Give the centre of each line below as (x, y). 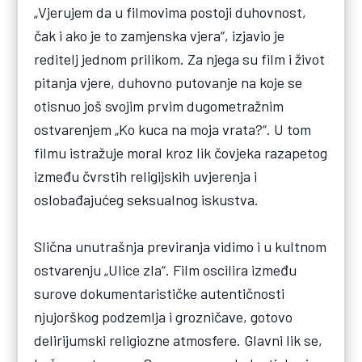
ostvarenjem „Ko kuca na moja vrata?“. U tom (173, 130)
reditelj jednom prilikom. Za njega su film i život (180, 59)
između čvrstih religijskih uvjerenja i (146, 177)
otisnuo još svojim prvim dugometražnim (159, 106)
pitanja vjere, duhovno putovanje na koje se (168, 83)
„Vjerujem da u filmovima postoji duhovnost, (170, 13)
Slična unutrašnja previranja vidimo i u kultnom (181, 247)
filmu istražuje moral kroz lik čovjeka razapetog (181, 153)
